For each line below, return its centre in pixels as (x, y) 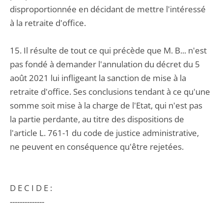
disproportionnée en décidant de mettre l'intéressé (108, 9)
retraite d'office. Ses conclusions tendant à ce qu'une (110, 92)
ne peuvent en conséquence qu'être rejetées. (97, 147)
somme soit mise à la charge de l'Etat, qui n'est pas (106, 105)
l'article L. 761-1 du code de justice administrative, (104, 133)
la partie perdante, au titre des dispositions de (97, 119)
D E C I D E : (31, 188)
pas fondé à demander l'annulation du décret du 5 (105, 64)
